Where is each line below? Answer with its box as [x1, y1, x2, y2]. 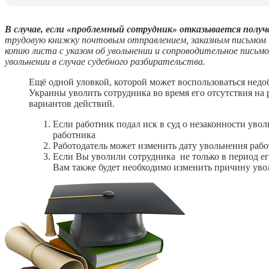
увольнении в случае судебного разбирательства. [5, 56, 205, 67]
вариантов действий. [29, 98, 115, 109]
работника [53, 129, 95, 140]
